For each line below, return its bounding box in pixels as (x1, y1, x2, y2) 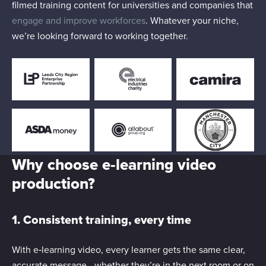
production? (12, 172, 95, 195)
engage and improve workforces (12, 14, 145, 27)
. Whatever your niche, (145, 14, 239, 27)
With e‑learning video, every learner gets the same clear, (12, 242, 245, 256)
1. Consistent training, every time (12, 210, 191, 229)
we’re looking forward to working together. (12, 29, 191, 43)
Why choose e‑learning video (12, 153, 216, 176)
